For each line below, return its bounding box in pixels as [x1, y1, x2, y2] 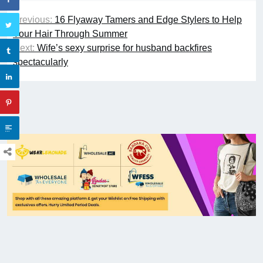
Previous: [13, 15, 52, 25]
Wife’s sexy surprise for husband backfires [37, 43, 212, 53]
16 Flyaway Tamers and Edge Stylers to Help [55, 15, 242, 25]
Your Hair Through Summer [13, 29, 127, 39]
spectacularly [13, 57, 68, 68]
